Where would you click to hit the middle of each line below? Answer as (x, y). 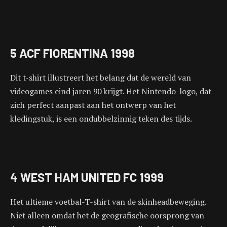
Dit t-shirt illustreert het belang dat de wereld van (101, 78)
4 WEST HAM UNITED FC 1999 (87, 177)
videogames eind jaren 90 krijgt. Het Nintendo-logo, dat (111, 91)
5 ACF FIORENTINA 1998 (72, 53)
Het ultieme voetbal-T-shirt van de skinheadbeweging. (108, 202)
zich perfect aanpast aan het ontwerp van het (93, 105)
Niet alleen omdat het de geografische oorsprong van (107, 216)
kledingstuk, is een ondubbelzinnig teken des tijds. (101, 119)
